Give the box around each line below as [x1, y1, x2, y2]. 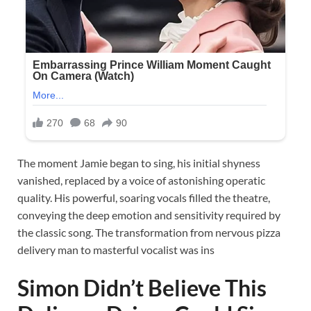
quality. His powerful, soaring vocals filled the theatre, [17, 191, 270, 205]
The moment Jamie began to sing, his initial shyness [17, 156, 260, 170]
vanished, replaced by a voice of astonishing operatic [17, 174, 265, 187]
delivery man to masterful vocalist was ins [17, 243, 215, 257]
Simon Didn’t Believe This [17, 274, 267, 302]
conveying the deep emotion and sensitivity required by [17, 208, 280, 222]
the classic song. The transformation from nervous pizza [17, 226, 280, 239]
